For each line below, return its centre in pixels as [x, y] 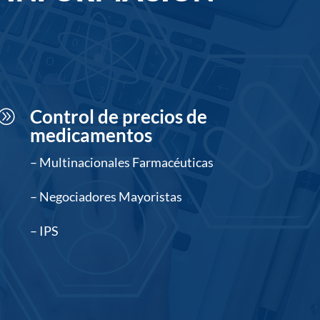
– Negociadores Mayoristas [106, 197]
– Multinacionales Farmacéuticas [122, 162]
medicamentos [91, 135]
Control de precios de [119, 117]
